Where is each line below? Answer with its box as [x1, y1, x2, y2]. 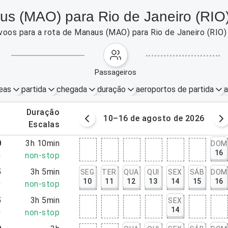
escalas [33, 120, 60, 129]
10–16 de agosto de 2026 [103, 113, 205, 123]
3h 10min [25, 138, 60, 148]
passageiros [99, 68, 137, 77]
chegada [56, 84, 87, 94]
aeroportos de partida [135, 84, 214, 94]
